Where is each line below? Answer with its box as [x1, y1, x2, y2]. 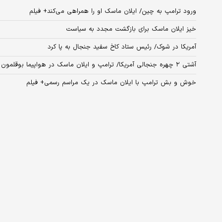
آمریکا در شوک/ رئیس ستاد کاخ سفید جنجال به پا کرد [48, 42, 196, 53]
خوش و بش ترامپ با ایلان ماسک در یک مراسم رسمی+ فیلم [26, 78, 196, 88]
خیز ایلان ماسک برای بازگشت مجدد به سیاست [66, 24, 196, 35]
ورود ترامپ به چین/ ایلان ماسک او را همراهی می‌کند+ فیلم [29, 6, 196, 17]
